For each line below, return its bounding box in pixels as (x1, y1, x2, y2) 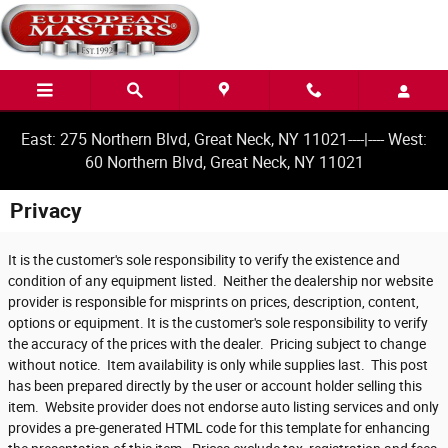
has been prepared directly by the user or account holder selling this (8, 378, 422, 394)
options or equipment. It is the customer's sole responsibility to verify (8, 315, 428, 331)
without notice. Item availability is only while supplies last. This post (8, 357, 428, 373)
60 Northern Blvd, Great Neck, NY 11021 (84, 153, 364, 172)
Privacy (10, 199, 82, 223)
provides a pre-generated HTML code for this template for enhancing (8, 420, 430, 436)
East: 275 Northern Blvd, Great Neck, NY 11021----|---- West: (21, 130, 427, 149)
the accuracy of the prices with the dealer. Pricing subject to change (8, 336, 426, 352)
